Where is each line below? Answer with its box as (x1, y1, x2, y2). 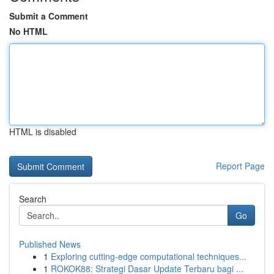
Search (19, 193, 46, 205)
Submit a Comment (9, 10, 88, 22)
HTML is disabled (9, 125, 76, 138)
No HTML (9, 25, 48, 37)
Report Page (216, 160, 265, 172)
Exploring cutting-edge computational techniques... (51, 250, 246, 262)
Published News (19, 238, 81, 250)
